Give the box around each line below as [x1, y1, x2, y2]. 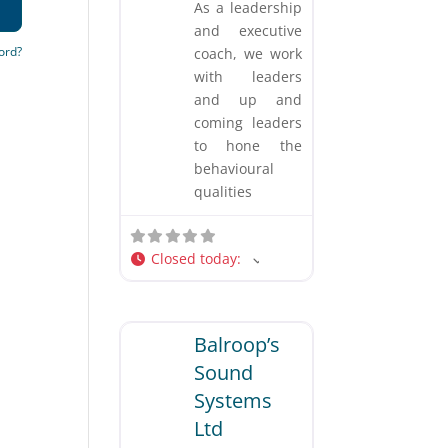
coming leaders [194, 112, 302, 132]
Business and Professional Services [135, 297, 332, 314]
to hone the [194, 135, 302, 155]
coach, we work [194, 43, 302, 63]
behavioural [194, 158, 275, 178]
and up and [194, 89, 302, 109]
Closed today [150, 248, 237, 268]
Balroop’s [194, 330, 281, 358]
